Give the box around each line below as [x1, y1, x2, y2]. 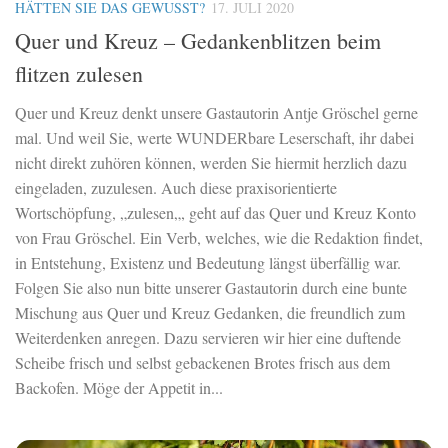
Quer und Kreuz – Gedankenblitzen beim [15, 25, 381, 55]
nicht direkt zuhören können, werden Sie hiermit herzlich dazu [15, 151, 407, 173]
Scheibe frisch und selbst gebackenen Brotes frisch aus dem [15, 351, 390, 373]
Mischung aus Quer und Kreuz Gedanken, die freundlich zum [15, 301, 405, 323]
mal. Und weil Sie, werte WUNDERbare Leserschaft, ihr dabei [15, 126, 414, 148]
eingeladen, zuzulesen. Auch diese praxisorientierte [15, 176, 337, 198]
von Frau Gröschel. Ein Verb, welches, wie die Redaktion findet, [15, 226, 423, 248]
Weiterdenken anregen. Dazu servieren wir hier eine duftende [15, 326, 401, 348]
